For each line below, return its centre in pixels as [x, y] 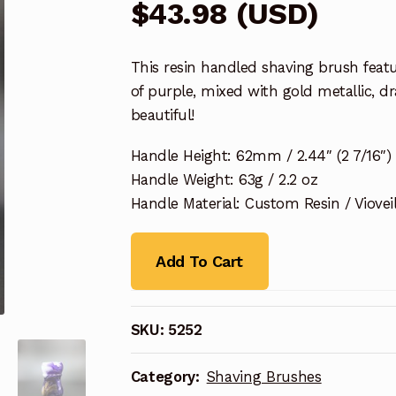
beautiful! [162, 115]
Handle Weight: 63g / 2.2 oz [224, 179]
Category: [167, 376]
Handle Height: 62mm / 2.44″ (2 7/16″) [261, 155]
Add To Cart [199, 261]
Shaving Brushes [264, 376]
